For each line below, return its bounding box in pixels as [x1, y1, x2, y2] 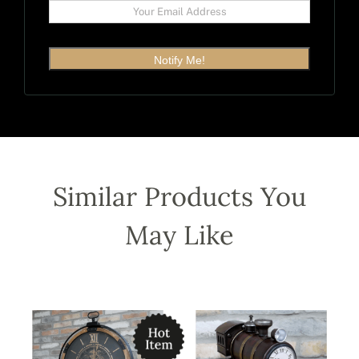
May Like [125, 218, 234, 252]
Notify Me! [154, 54, 205, 67]
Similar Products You [53, 179, 306, 214]
